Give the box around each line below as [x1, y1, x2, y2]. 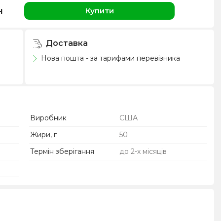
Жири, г [30, 130, 57, 139]
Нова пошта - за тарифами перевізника [39, 54, 181, 63]
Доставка [44, 38, 88, 48]
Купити [85, 6, 114, 15]
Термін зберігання [30, 147, 95, 156]
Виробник [30, 113, 67, 122]
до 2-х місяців [119, 147, 167, 156]
